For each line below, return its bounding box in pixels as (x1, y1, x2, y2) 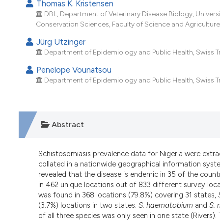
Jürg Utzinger (34, 37, 86, 47)
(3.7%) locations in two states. (38, 201, 138, 210)
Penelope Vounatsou (34, 65, 112, 75)
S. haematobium (138, 201, 193, 210)
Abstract (49, 119, 84, 129)
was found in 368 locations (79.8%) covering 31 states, (38, 191, 218, 200)
